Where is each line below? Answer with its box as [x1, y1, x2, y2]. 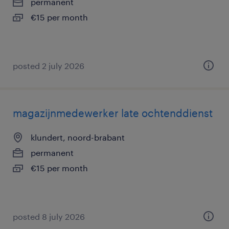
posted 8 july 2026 [13, 212, 85, 221]
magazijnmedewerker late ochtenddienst [13, 107, 213, 119]
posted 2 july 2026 [13, 61, 84, 71]
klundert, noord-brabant [31, 132, 125, 142]
